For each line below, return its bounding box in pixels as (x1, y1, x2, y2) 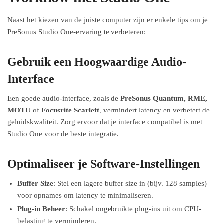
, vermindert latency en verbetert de (99, 106, 210, 114)
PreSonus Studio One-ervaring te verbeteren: (7, 28, 146, 36)
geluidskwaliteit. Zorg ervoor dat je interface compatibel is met (7, 118, 202, 126)
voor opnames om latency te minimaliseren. (17, 191, 153, 200)
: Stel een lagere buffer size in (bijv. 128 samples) (53, 179, 207, 188)
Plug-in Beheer (17, 205, 65, 213)
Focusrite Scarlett (41, 106, 99, 114)
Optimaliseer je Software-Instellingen (7, 157, 200, 171)
